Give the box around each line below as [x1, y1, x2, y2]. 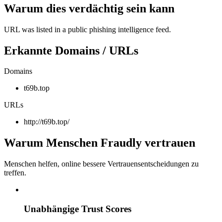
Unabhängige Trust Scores [24, 203, 131, 214]
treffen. [4, 168, 26, 177]
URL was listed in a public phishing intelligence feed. [4, 25, 171, 34]
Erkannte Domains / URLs [4, 44, 138, 57]
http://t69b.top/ [24, 117, 69, 126]
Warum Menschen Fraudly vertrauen [4, 136, 195, 150]
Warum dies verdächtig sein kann [4, 1, 174, 15]
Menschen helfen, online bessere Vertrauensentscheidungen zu [4, 160, 199, 168]
